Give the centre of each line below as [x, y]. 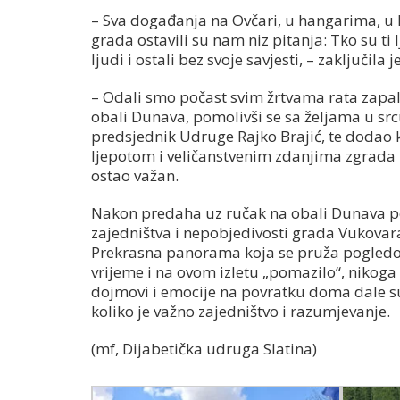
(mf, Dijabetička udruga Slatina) [204, 349]
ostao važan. [135, 176]
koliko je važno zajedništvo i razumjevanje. [241, 312]
